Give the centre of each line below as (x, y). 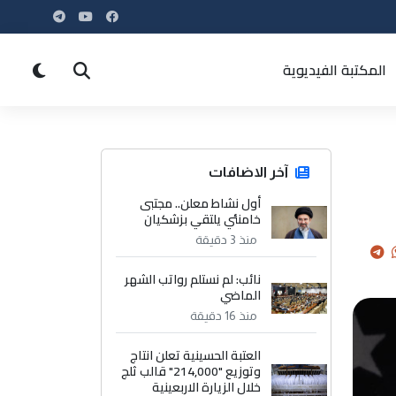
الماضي (241, 295)
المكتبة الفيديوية (334, 70)
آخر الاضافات (248, 172)
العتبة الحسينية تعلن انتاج (196, 355)
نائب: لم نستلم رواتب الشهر (193, 279)
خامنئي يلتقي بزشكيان (203, 219)
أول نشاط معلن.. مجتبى (201, 203)
